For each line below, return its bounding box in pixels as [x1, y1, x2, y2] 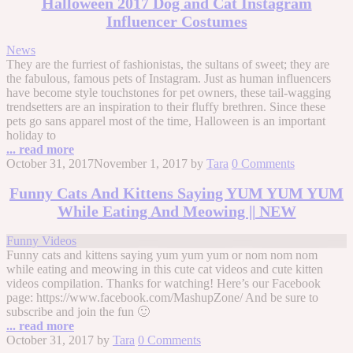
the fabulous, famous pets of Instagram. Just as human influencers [6, 72, 331, 86]
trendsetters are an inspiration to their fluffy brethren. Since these [6, 100, 325, 114]
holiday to [6, 128, 56, 143]
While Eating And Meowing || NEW [57, 203, 296, 221]
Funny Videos [6, 233, 76, 247]
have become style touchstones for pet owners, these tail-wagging [6, 86, 331, 100]
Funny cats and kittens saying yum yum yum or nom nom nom [6, 247, 318, 262]
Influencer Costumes [106, 12, 247, 30]
